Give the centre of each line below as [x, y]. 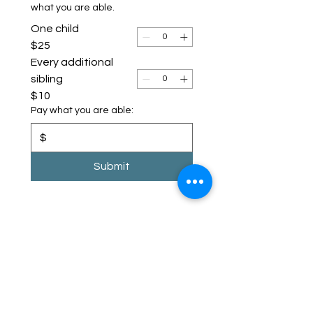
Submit [112, 166]
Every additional [72, 62]
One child [55, 29]
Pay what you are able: [82, 110]
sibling [47, 79]
